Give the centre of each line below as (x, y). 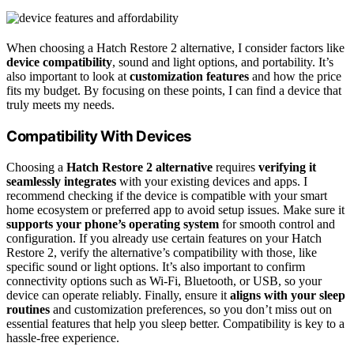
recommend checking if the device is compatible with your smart (167, 195)
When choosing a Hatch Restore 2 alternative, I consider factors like (175, 48)
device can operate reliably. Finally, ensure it (118, 295)
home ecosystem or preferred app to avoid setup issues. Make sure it (175, 209)
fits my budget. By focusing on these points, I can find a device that (174, 91)
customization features (189, 77)
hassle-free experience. (63, 337)
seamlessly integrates (61, 181)
